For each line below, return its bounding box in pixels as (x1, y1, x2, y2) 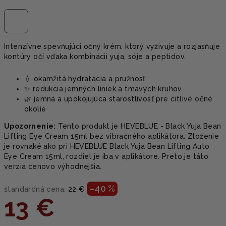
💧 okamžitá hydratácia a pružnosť (24, 74, 146, 83)
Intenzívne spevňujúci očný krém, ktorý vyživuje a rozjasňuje (4, 42, 220, 50)
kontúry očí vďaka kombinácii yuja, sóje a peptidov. (4, 52, 186, 61)
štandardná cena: (4, 185, 66, 193)
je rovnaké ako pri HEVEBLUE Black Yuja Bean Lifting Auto (4, 142, 210, 150)
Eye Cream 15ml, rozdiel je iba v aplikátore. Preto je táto (4, 152, 209, 160)
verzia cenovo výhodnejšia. (4, 162, 102, 171)
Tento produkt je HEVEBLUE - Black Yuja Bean (55, 122, 221, 130)
